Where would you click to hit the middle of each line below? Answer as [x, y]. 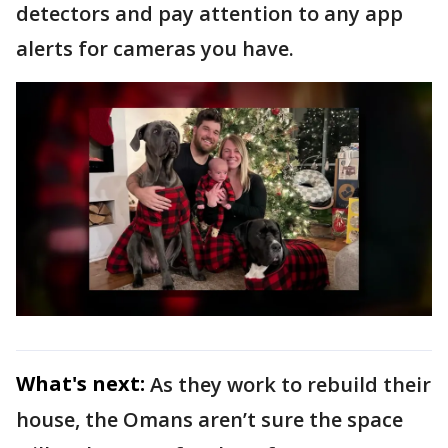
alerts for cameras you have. [155, 48]
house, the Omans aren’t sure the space [209, 419]
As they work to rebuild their [290, 384]
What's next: [80, 383]
